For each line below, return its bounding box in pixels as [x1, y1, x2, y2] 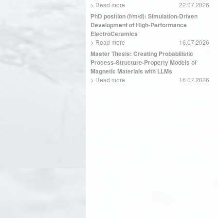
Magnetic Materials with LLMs [91, 67, 172, 75]
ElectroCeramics [91, 29, 138, 38]
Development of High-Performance [91, 20, 187, 29]
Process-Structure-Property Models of [91, 58, 197, 67]
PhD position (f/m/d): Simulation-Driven [91, 12, 198, 20]
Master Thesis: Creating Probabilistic [91, 49, 193, 58]
